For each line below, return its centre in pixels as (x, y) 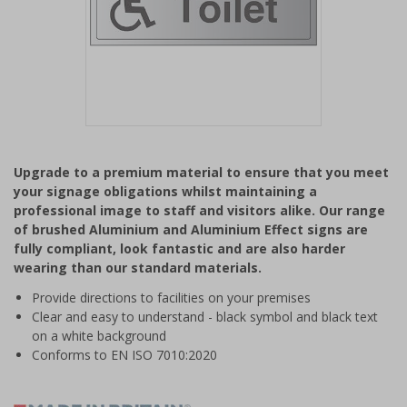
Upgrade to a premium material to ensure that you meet (201, 172)
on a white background (99, 336)
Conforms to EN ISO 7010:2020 (124, 355)
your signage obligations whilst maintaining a (165, 191)
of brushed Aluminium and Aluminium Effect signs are (191, 229)
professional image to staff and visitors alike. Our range (199, 210)
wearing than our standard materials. (138, 268)
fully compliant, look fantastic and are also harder (179, 248)
